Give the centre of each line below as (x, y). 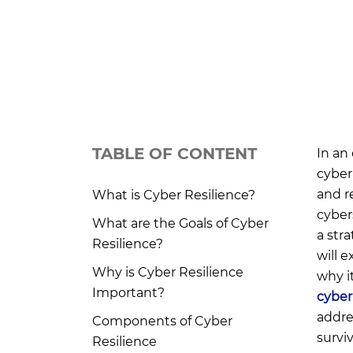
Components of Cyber (162, 321)
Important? (128, 293)
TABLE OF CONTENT (175, 154)
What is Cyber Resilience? (174, 195)
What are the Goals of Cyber (180, 223)
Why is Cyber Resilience (168, 272)
